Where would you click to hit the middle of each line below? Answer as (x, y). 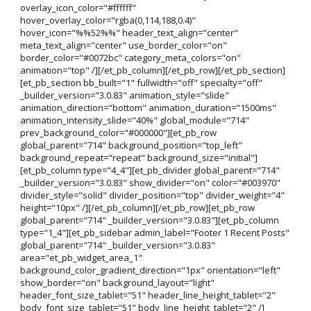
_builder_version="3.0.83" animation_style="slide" (124, 95)
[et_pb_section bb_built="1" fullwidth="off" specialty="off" (141, 83)
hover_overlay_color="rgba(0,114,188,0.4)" (108, 20)
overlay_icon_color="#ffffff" (78, 8)
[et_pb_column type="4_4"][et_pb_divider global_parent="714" (150, 170)
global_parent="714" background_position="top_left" (131, 145)
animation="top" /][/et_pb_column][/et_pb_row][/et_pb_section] (152, 70)
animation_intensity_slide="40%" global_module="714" (134, 120)
